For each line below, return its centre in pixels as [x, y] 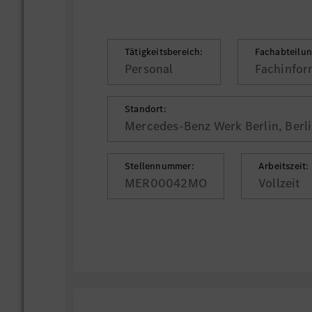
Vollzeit [280, 183]
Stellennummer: [159, 166]
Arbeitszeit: [284, 166]
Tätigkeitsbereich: [164, 52]
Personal [149, 69]
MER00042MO [166, 183]
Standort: [146, 109]
